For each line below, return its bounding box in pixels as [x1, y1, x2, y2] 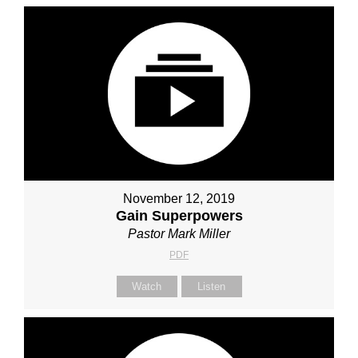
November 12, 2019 [123, 192, 235, 206]
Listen [197, 280, 225, 293]
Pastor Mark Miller [128, 227, 230, 241]
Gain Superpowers [115, 208, 243, 225]
